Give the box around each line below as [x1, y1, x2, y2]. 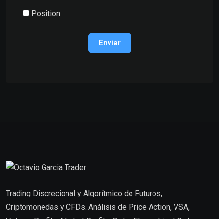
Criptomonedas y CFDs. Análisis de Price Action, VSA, [6, 202, 190, 212]
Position [31, 8, 60, 18]
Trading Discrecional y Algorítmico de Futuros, [6, 189, 162, 198]
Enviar [98, 38, 121, 47]
